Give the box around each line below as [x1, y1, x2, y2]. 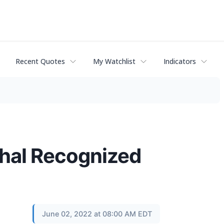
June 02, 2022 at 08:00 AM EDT [42, 209, 152, 218]
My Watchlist [93, 56, 135, 66]
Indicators [163, 56, 196, 66]
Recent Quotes [15, 56, 65, 66]
